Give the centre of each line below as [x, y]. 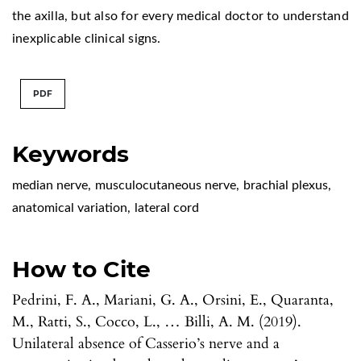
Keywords [71, 154]
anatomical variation [70, 207]
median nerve [50, 185]
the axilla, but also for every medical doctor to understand [180, 16]
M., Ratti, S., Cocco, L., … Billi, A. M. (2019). [157, 322]
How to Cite [81, 269]
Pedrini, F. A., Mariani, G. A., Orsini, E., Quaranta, [173, 300]
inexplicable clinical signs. [87, 38]
